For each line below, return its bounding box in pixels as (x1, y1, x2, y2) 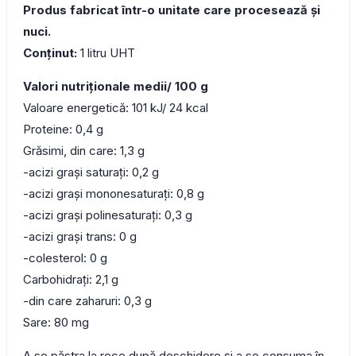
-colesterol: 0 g (23, 250, 107, 266)
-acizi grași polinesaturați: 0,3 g (23, 207, 192, 223)
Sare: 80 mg (23, 315, 89, 331)
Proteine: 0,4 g (23, 122, 103, 137)
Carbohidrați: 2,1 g (23, 272, 118, 288)
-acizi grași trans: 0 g (23, 229, 137, 245)
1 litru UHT (77, 45, 135, 61)
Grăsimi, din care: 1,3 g (23, 143, 145, 159)
